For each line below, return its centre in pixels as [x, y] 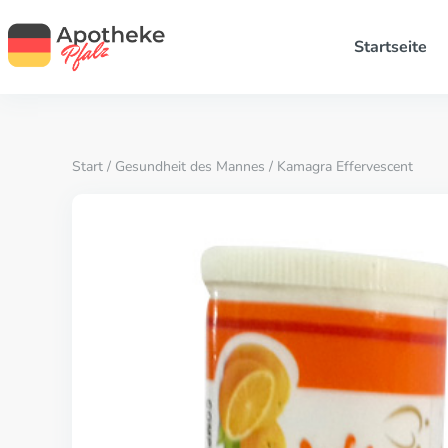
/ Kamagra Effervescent [339, 166]
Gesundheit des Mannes [190, 166]
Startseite [390, 47]
